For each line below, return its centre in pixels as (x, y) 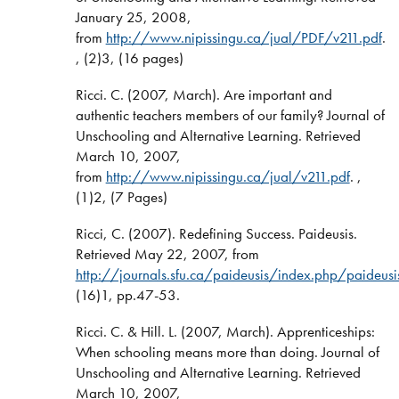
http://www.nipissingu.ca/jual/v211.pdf (228, 176)
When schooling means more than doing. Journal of (227, 351)
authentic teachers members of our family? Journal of (230, 114)
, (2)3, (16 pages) (129, 58)
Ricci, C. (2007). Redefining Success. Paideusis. (216, 233)
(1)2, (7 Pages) (121, 196)
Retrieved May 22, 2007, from (167, 253)
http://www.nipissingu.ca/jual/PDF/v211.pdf (244, 38)
